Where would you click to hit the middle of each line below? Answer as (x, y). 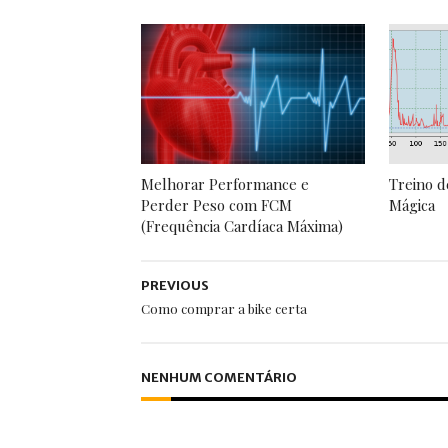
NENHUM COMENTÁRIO (218, 377)
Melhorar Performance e (224, 183)
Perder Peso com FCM (216, 204)
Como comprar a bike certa (223, 308)
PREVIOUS (174, 285)
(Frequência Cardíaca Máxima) (241, 225)
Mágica (411, 204)
